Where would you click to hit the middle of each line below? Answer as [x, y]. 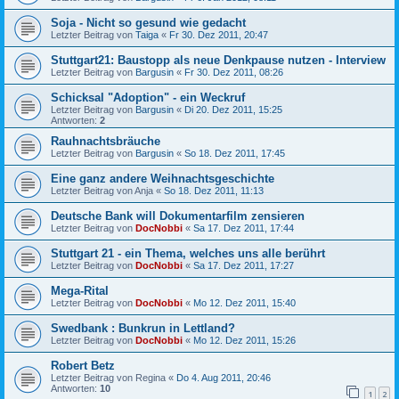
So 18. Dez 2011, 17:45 [235, 153]
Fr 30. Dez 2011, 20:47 [219, 35]
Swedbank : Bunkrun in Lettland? [143, 328]
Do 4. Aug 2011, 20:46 [224, 378]
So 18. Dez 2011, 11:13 [214, 191]
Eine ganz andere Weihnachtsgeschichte [163, 179]
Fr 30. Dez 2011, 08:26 [234, 72]
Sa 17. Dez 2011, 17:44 [244, 228]
